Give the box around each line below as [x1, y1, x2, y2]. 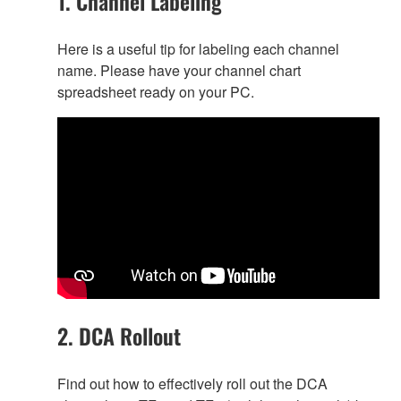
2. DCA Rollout [57, 320, 181, 353]
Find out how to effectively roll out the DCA [57, 373, 328, 395]
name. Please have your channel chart [57, 59, 301, 81]
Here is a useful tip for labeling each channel [57, 38, 339, 59]
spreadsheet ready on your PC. [57, 81, 254, 102]
